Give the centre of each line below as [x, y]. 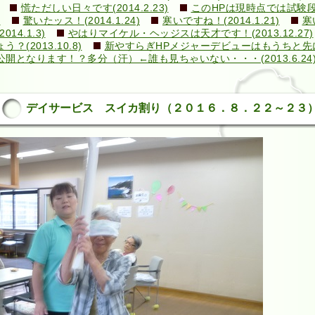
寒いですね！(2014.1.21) [221, 21]
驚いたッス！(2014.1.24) [81, 21]
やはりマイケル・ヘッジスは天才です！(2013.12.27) [191, 33]
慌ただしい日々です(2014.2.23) [95, 8]
